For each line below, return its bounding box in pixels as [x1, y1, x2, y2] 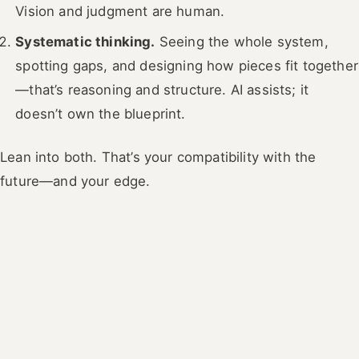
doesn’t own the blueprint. [15, 106, 186, 122]
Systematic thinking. [15, 34, 155, 50]
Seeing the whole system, [155, 34, 329, 50]
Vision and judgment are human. [15, 3, 225, 19]
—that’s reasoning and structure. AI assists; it [15, 82, 309, 98]
